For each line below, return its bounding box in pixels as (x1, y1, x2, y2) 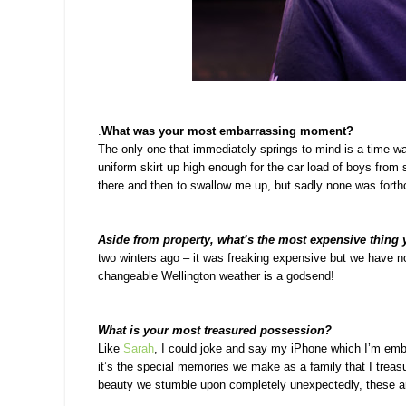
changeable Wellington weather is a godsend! (98, 269, 334, 284)
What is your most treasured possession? (98, 324, 332, 338)
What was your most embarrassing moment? (101, 124, 353, 139)
